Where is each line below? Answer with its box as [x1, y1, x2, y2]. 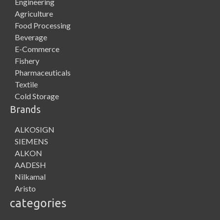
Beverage [15, 32, 47, 42]
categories [10, 196, 66, 209]
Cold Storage [15, 91, 59, 101]
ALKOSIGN [15, 124, 55, 134]
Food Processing [15, 20, 71, 30]
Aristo [15, 183, 36, 193]
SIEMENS [15, 136, 48, 146]
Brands [10, 103, 41, 115]
